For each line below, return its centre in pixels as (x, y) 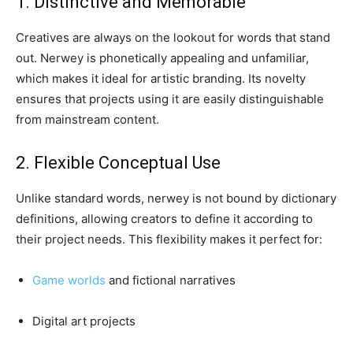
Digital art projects (84, 321)
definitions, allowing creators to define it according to (164, 219)
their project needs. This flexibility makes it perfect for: (169, 240)
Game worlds (69, 281)
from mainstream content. (87, 120)
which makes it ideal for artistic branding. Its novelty (161, 79)
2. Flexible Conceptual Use (118, 163)
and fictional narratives (171, 281)
